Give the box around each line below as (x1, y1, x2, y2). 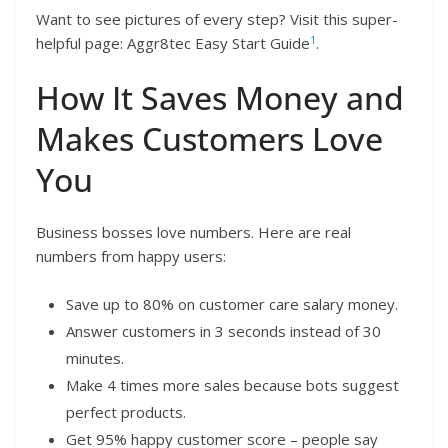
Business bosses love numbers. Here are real (36, 222, 351, 243)
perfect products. (66, 401, 186, 422)
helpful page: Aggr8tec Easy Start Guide (36, 32, 310, 53)
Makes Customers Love (36, 117, 383, 161)
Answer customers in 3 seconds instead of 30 (66, 320, 381, 341)
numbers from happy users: (36, 246, 226, 267)
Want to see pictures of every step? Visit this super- (36, 8, 398, 29)
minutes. (66, 347, 124, 368)
